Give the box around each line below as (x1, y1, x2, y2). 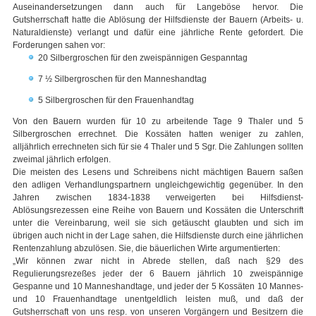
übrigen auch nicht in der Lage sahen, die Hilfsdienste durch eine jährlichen (13, 231, 303, 241)
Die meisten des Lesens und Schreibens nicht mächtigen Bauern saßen (13, 167, 303, 178)
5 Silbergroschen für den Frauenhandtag (38, 95, 194, 106)
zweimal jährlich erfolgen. (13, 154, 111, 165)
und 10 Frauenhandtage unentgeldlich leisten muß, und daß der (13, 294, 303, 305)
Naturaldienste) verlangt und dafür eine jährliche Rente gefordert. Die (13, 28, 303, 38)
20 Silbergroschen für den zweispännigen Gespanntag (38, 53, 248, 63)
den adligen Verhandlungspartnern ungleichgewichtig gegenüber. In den (13, 180, 303, 190)
